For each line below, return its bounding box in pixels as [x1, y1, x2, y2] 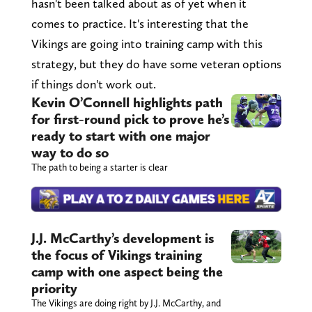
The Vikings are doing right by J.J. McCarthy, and [31, 297, 221, 309]
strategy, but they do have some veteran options [31, 56, 281, 72]
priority [31, 280, 77, 297]
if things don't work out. [31, 77, 156, 92]
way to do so [31, 144, 109, 162]
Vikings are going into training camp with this [31, 36, 263, 52]
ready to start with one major [31, 127, 210, 145]
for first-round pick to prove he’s [31, 111, 229, 128]
